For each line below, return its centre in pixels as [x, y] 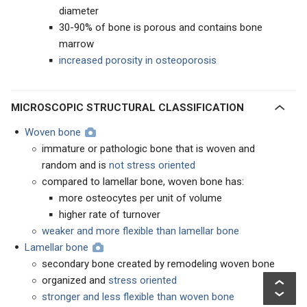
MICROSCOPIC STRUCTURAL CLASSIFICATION [132, 108]
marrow [76, 44]
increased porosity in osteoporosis [138, 60]
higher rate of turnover [110, 214]
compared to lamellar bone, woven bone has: [143, 182]
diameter [79, 11]
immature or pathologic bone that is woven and [148, 149]
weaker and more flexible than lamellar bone [140, 231]
